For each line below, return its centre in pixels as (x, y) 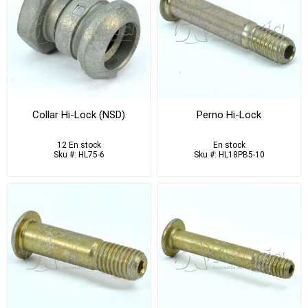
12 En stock (79, 145)
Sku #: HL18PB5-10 (229, 155)
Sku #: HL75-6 (79, 155)
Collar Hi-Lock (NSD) (79, 115)
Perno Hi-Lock (229, 115)
